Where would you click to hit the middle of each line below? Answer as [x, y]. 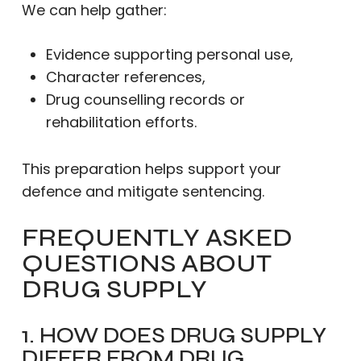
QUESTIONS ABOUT [146, 263]
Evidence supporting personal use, [169, 54]
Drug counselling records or [145, 100]
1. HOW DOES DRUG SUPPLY [174, 335]
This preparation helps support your [151, 169]
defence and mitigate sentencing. [143, 191]
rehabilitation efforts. [121, 122]
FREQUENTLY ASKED [157, 237]
